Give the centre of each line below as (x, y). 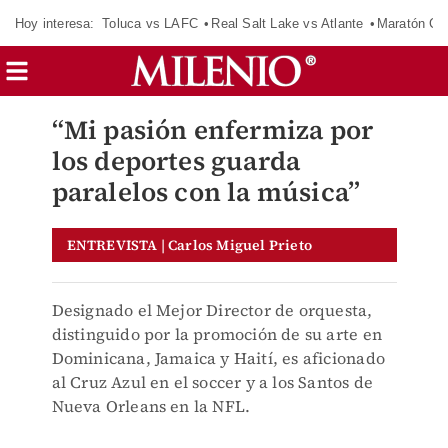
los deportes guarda (176, 161)
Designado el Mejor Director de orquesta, (212, 310)
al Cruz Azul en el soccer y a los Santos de (212, 382)
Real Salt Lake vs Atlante (287, 23)
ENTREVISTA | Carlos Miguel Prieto (189, 245)
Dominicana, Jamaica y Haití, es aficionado (218, 358)
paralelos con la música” (206, 192)
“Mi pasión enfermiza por (212, 130)
